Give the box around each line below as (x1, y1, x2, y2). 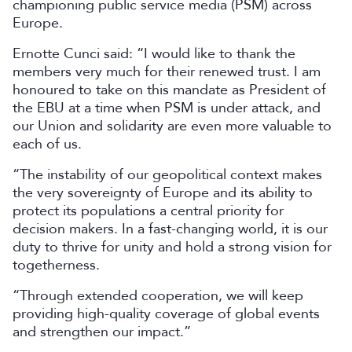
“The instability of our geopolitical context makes (13, 165, 322, 184)
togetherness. (13, 255, 100, 274)
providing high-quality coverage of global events (13, 304, 320, 323)
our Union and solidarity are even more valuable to (13, 116, 332, 135)
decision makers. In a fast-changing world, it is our (13, 219, 328, 238)
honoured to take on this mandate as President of (13, 80, 326, 99)
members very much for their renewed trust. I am (13, 62, 321, 81)
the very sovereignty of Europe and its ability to (13, 183, 313, 202)
